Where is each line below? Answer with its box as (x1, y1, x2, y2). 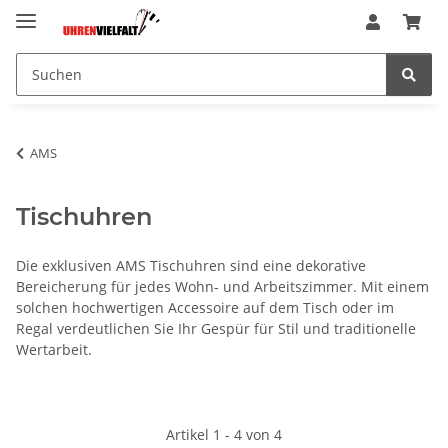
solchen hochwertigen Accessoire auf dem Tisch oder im (16, 297, 394, 317)
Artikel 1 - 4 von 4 (166, 424, 282, 444)
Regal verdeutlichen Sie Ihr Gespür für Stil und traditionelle (16, 318, 416, 338)
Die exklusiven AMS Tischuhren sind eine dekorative (16, 255, 366, 275)
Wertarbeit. (16, 339, 92, 359)
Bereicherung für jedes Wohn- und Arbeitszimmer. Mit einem (16, 276, 429, 296)
